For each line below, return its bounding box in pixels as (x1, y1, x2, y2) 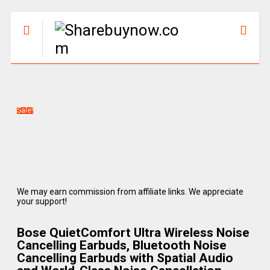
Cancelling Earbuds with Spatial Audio (16, 251, 233, 265)
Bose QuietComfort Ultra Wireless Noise (16, 225, 250, 240)
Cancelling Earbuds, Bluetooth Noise (16, 238, 227, 253)
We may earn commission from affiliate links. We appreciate (16, 187, 243, 196)
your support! (16, 196, 67, 206)
